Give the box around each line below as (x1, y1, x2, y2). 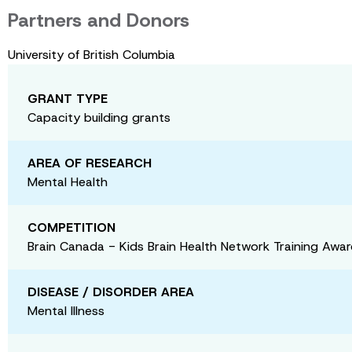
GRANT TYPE (27, 90, 108, 107)
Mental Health (27, 173, 108, 190)
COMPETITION (27, 218, 115, 236)
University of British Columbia (8, 46, 175, 63)
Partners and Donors (8, 7, 189, 33)
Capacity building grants (27, 108, 170, 126)
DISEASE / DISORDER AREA (27, 283, 194, 300)
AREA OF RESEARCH (27, 154, 152, 171)
